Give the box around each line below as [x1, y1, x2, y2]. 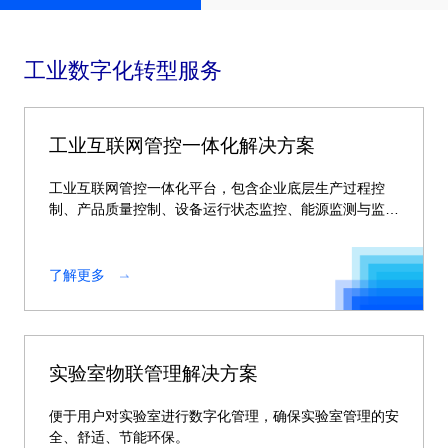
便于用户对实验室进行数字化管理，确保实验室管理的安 [49, 408, 399, 424]
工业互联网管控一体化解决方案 [49, 135, 315, 156]
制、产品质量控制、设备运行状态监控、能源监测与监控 [49, 201, 399, 217]
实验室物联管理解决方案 [49, 363, 258, 384]
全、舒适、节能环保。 [49, 429, 189, 445]
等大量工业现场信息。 [49, 222, 189, 238]
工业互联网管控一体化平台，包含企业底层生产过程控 [49, 180, 385, 196]
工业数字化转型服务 [24, 58, 222, 83]
